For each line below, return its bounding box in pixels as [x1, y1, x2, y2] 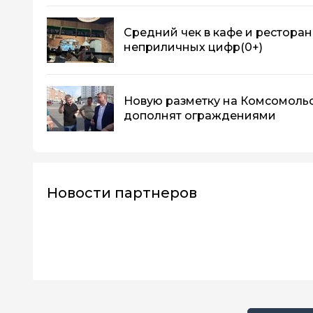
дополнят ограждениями [124, 109, 276, 123]
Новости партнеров [47, 184, 197, 201]
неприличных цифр [124, 41, 240, 54]
